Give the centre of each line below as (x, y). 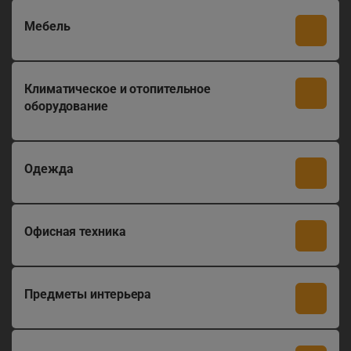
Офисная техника (75, 232)
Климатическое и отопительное (118, 89)
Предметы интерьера (88, 294)
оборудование (66, 106)
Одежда (49, 169)
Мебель (47, 26)
